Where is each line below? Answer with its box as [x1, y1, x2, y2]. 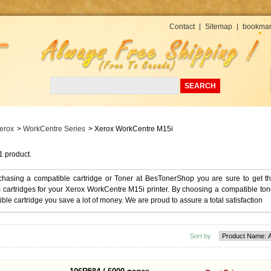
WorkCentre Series [23, 125, 85, 133]
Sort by [190, 232, 211, 240]
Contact [169, 22, 195, 31]
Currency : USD [194, 21, 241, 29]
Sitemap [204, 22, 232, 31]
